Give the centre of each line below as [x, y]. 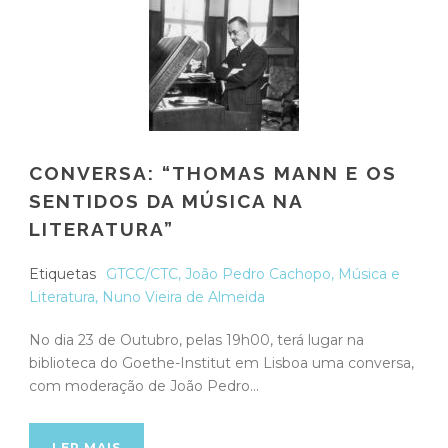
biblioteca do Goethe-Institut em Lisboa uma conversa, [221, 362]
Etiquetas [62, 273]
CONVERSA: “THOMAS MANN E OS [213, 172]
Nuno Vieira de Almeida [183, 296]
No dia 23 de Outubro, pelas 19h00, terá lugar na [196, 339]
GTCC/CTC [142, 273]
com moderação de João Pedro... [144, 385]
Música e [369, 273]
